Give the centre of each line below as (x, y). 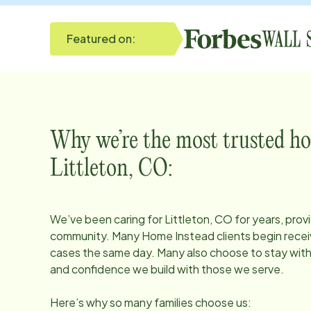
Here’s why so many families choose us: (151, 302)
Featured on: (101, 39)
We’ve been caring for (107, 219)
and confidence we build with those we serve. (167, 269)
